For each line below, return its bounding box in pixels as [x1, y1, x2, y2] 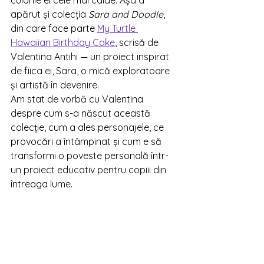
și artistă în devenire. [11, 79, 99, 91]
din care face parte [11, 22, 97, 34]
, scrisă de [115, 37, 161, 48]
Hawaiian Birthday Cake [11, 37, 115, 48]
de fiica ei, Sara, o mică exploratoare [11, 65, 172, 77]
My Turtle [97, 22, 138, 34]
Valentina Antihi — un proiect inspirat [11, 51, 171, 62]
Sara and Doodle [88, 8, 163, 20]
